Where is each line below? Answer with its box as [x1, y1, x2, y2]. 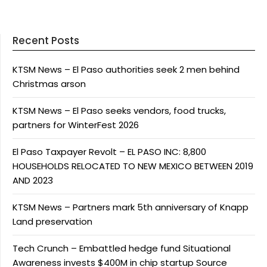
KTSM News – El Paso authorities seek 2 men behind [13, 63, 240, 76]
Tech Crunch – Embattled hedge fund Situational [13, 241, 231, 254]
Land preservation [13, 215, 92, 228]
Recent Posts [13, 33, 79, 48]
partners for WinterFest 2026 [13, 118, 139, 131]
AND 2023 [13, 173, 53, 187]
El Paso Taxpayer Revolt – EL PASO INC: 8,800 [13, 145, 206, 158]
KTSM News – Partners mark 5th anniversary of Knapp [13, 200, 249, 213]
